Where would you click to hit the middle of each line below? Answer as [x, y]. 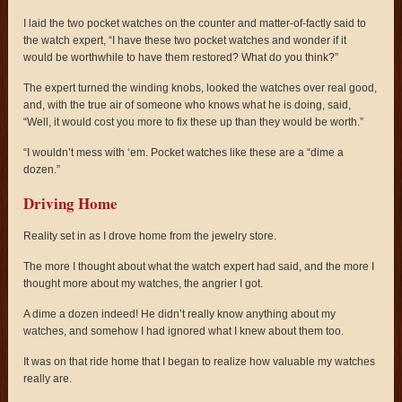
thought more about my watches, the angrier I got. [144, 284]
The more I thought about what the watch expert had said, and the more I [199, 267]
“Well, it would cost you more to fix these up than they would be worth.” [194, 122]
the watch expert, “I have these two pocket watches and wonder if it [185, 41]
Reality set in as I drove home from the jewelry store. [150, 236]
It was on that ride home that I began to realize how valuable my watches [200, 362]
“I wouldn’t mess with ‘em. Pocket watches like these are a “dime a [184, 153]
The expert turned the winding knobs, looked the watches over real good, [201, 88]
